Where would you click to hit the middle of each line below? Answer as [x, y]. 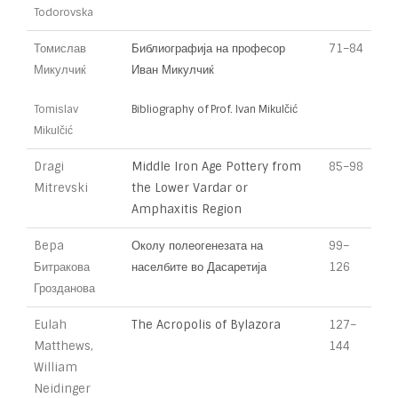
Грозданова [64, 288]
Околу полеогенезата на [197, 246]
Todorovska [64, 12]
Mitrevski [61, 188]
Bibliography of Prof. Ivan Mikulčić [215, 109]
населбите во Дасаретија [199, 267]
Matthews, [64, 346]
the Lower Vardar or [190, 188]
